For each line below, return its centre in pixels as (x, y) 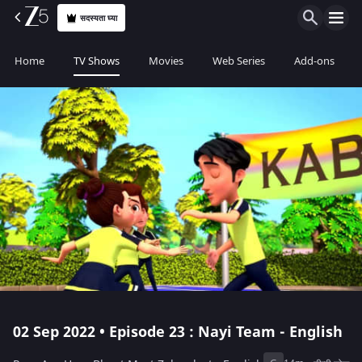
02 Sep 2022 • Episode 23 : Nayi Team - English (178, 332)
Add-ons (314, 61)
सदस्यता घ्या (99, 18)
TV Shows (97, 61)
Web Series (239, 61)
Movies (166, 61)
